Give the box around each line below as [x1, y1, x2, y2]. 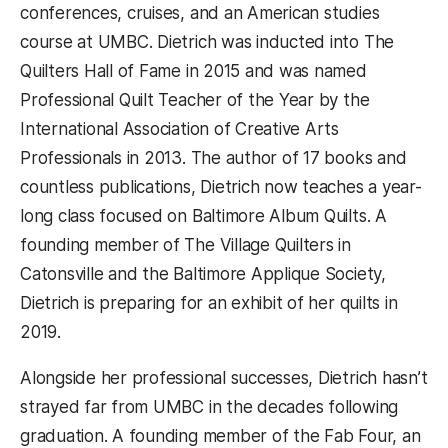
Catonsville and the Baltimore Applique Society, [20, 264, 386, 285]
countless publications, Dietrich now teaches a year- [20, 177, 422, 198]
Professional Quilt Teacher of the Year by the [20, 90, 370, 111]
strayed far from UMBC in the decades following [20, 397, 399, 418]
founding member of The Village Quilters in [20, 235, 352, 256]
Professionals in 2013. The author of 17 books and [20, 148, 407, 169]
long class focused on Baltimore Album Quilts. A [20, 206, 387, 227]
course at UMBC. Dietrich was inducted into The [20, 32, 395, 53]
